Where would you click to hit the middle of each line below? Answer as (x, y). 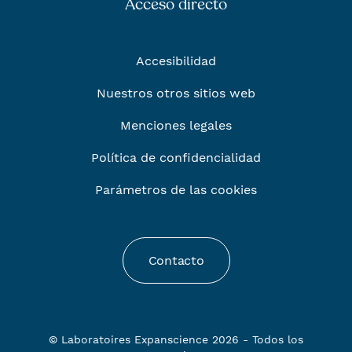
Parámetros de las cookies (176, 190)
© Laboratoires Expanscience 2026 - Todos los (176, 340)
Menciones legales (176, 126)
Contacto (176, 261)
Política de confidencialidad (176, 158)
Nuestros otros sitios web (176, 93)
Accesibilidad (176, 61)
